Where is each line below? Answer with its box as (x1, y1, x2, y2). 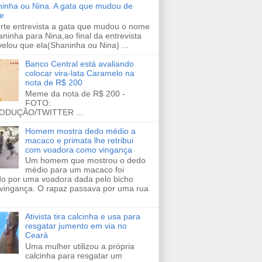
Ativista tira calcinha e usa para (25, 212, 140, 222)
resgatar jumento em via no (25, 221, 127, 231)
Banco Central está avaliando (25, 58, 134, 68)
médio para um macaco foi (25, 165, 124, 175)
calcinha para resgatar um (25, 251, 122, 261)
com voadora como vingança (25, 144, 132, 154)
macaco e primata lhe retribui (25, 135, 133, 145)
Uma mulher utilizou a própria (25, 242, 135, 251)
